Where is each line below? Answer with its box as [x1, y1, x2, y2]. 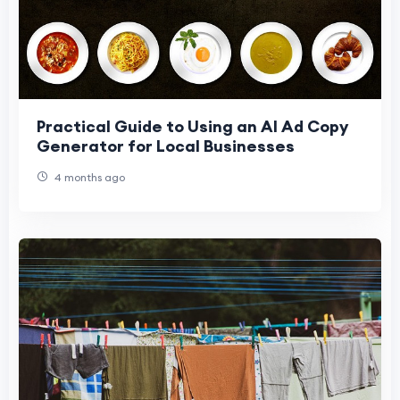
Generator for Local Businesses [37, 135, 295, 156]
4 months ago [52, 170, 125, 184]
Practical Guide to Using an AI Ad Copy [37, 115, 348, 137]
